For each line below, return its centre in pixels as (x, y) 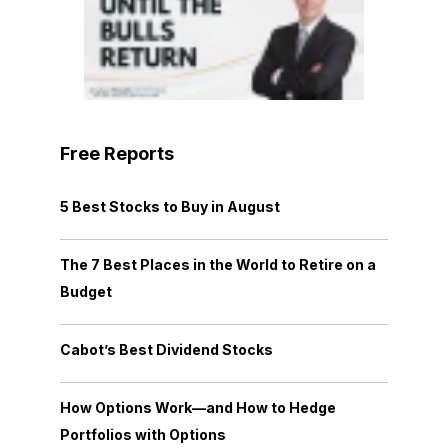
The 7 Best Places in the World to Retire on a (218, 265)
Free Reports (117, 154)
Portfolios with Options (143, 435)
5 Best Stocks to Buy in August (170, 207)
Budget (86, 292)
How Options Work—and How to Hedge (198, 408)
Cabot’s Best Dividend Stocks (166, 350)
